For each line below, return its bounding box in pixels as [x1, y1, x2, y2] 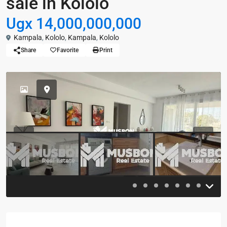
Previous [23, 137, 51, 146]
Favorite [57, 47, 79, 54]
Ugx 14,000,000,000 [6, 15, 141, 32]
